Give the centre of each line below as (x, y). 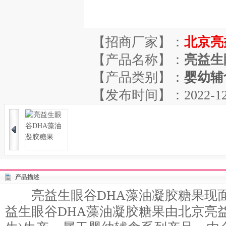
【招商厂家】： (138, 42)
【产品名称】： (138, 60)
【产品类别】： (138, 77)
